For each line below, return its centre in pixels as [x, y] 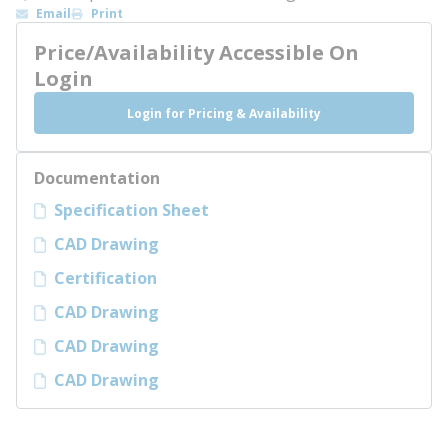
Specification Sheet [131, 210]
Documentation [97, 178]
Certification [105, 278]
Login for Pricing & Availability [224, 113]
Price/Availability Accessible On [196, 52]
